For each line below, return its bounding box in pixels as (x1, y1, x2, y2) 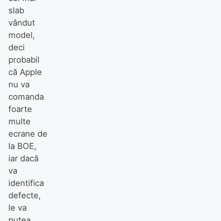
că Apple (8, 67, 42, 77)
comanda (8, 92, 44, 102)
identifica (8, 178, 44, 188)
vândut (8, 18, 35, 28)
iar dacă (8, 153, 38, 164)
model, (8, 30, 35, 40)
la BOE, (8, 141, 37, 151)
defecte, (8, 190, 41, 201)
